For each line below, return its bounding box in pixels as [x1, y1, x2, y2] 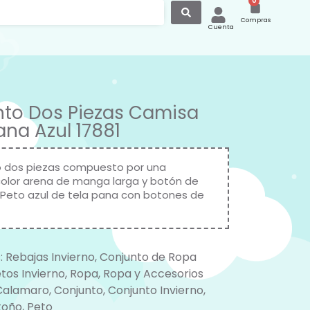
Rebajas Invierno [5, 249, 95, 266]
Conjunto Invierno [107, 282, 203, 299]
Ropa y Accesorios [102, 266, 203, 282]
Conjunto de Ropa [99, 249, 197, 266]
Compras [240, 16, 271, 24]
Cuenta [208, 23, 234, 31]
